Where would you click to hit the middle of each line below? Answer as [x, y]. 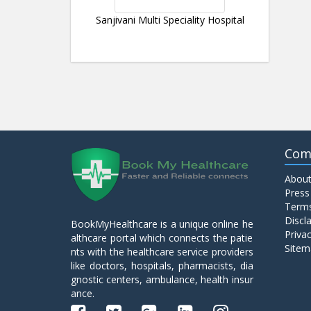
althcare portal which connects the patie [162, 238]
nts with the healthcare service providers [162, 252]
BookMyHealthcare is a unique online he [162, 224]
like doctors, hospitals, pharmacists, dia [162, 266]
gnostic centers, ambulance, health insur [162, 279]
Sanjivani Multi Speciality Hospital [170, 20]
